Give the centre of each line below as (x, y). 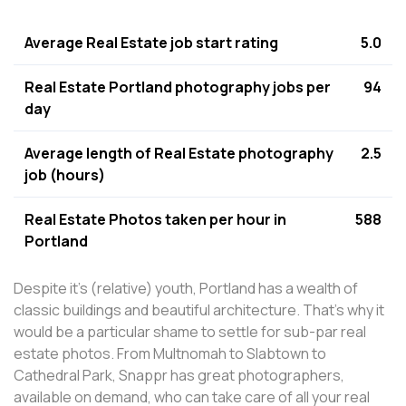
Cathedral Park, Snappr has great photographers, (179, 375)
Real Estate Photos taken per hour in (155, 219)
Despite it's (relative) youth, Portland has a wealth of (186, 288)
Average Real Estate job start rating (151, 43)
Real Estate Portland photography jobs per (178, 87)
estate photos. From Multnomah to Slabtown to (170, 353)
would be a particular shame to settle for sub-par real (190, 332)
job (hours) (65, 175)
